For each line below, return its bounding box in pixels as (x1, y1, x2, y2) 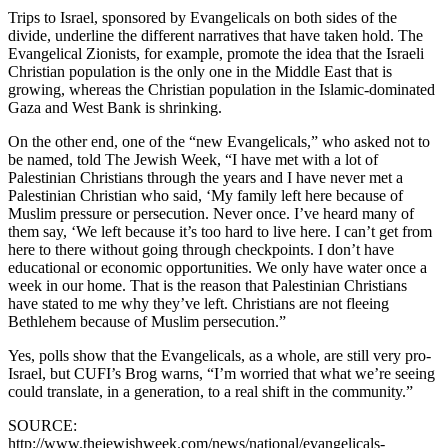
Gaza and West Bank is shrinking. (8, 99, 222, 117)
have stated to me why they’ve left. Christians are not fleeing (8, 295, 389, 313)
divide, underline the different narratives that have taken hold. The (8, 27, 423, 45)
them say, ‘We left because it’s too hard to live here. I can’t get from (8, 223, 432, 241)
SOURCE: (8, 417, 77, 435)
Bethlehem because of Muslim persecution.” (8, 313, 286, 331)
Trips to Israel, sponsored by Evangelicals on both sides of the (8, 9, 397, 27)
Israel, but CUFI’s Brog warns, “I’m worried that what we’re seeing (8, 365, 435, 383)
